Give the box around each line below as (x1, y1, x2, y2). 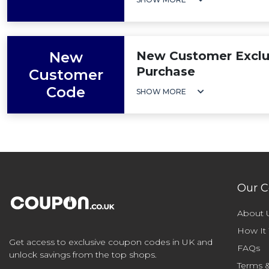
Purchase (136, 64, 195, 79)
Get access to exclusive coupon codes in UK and (9, 237, 213, 247)
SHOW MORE (136, 87, 186, 96)
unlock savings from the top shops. (9, 249, 157, 260)
